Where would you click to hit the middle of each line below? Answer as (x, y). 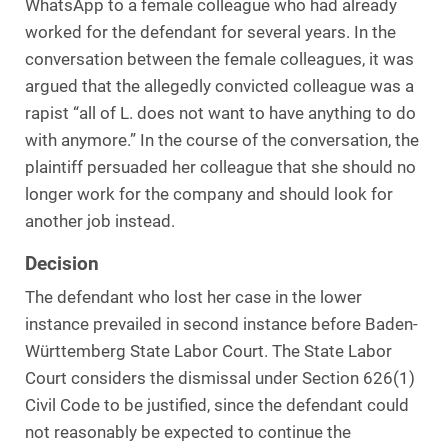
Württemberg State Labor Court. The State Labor (208, 352)
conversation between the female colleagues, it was (219, 59)
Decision (62, 264)
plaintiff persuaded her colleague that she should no (220, 167)
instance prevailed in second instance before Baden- (221, 325)
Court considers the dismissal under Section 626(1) (220, 379)
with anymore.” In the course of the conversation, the (222, 140)
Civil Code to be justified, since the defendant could (217, 406)
